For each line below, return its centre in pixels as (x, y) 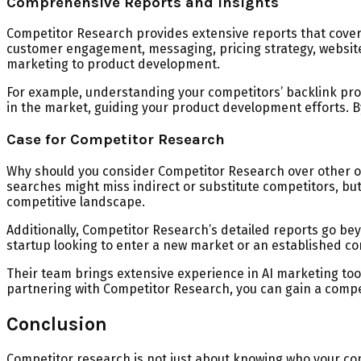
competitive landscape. (76, 201)
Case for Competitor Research (116, 140)
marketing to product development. (113, 64)
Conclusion (57, 324)
